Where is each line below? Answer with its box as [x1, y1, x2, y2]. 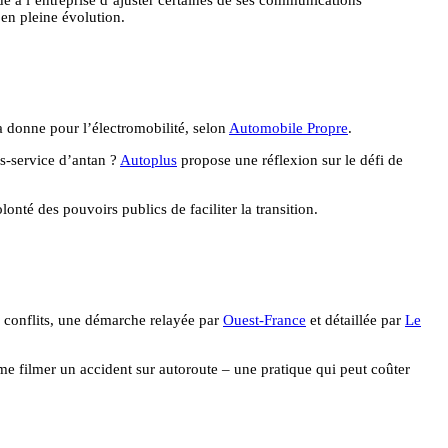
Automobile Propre [229, 119, 348, 136]
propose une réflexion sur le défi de [177, 151, 403, 168]
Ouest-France [223, 312, 306, 329]
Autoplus [120, 151, 177, 168]
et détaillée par [306, 312, 405, 329]
